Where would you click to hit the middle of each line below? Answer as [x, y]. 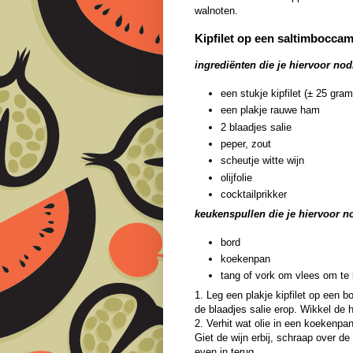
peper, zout [246, 144]
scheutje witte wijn [262, 161]
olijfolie [236, 177]
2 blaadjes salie [256, 127]
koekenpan [245, 258]
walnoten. [216, 11]
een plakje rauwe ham [270, 110]
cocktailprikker [255, 194]
